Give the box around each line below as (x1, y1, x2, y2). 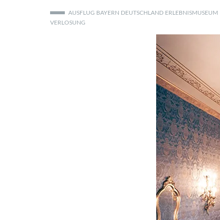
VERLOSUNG (50, 18, 85, 26)
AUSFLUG (68, 8, 95, 16)
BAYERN (96, 8, 119, 16)
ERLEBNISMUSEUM (165, 8, 218, 16)
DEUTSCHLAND (121, 8, 164, 16)
